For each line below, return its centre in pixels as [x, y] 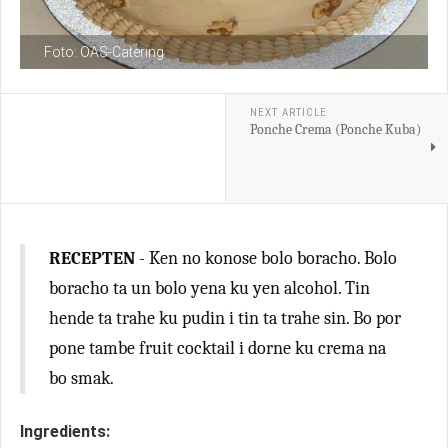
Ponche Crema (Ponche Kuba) [335, 129]
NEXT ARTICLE [288, 112]
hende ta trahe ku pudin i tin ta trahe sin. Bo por [225, 318]
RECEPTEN [92, 258]
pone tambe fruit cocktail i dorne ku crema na [217, 348]
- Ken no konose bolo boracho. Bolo [266, 258]
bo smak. [81, 378]
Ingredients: [65, 431]
